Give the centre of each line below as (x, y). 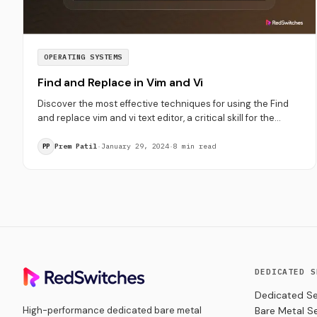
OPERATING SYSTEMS (83, 57)
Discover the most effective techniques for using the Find (163, 104)
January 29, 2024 (135, 146)
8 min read (195, 146)
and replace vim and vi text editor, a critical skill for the (156, 118)
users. (51, 132)
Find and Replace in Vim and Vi (121, 83)
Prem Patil (76, 146)
